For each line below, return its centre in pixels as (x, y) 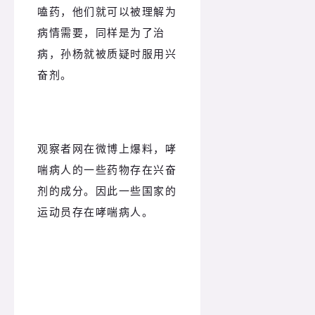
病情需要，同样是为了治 (101, 33)
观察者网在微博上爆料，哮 (107, 148)
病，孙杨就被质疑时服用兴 (107, 54)
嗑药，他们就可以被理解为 (107, 12)
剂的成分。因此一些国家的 (107, 190)
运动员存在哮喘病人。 (95, 211)
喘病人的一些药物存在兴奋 (107, 169)
